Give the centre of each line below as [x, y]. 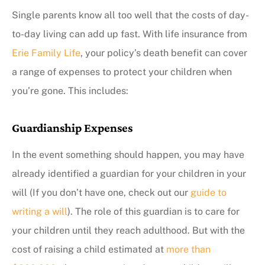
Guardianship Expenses [72, 127]
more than [188, 249]
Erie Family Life [46, 53]
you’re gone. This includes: [70, 91]
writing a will [40, 211]
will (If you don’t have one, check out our [101, 192]
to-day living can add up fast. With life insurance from [130, 34]
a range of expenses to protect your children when [122, 72]
